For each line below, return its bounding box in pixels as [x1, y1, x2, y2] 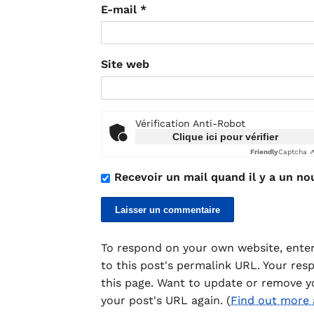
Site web [101, 57, 149, 71]
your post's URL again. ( [101, 294, 231, 308]
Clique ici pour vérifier [172, 131, 278, 143]
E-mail [101, 2, 140, 16]
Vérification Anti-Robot [135, 118, 245, 130]
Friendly [250, 148, 278, 156]
